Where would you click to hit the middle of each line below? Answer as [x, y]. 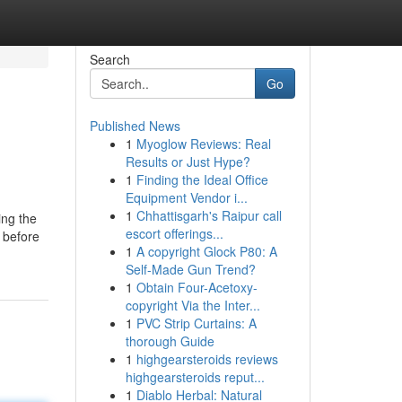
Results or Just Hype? [188, 162]
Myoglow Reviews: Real [203, 144]
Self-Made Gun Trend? [190, 269]
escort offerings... [174, 233]
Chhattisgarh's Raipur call [209, 215]
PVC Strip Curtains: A [196, 323]
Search [109, 59]
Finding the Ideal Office [202, 179]
